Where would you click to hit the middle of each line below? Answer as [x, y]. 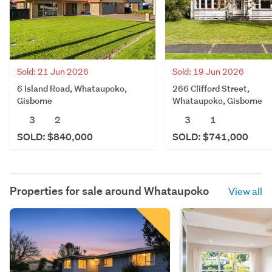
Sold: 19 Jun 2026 [208, 71]
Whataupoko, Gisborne [217, 100]
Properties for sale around [77, 191]
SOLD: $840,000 [55, 137]
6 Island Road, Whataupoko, [72, 88]
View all [245, 191]
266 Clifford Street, [211, 88]
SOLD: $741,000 [210, 137]
